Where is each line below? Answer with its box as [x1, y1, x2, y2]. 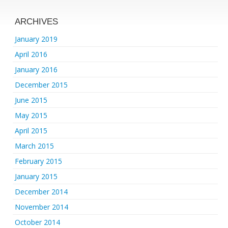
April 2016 [15, 49, 47, 59]
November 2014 [15, 202, 68, 212]
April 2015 [15, 126, 47, 135]
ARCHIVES [15, 17, 58, 26]
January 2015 [15, 172, 58, 181]
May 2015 [15, 110, 47, 120]
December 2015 [15, 80, 68, 90]
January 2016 [15, 65, 58, 74]
